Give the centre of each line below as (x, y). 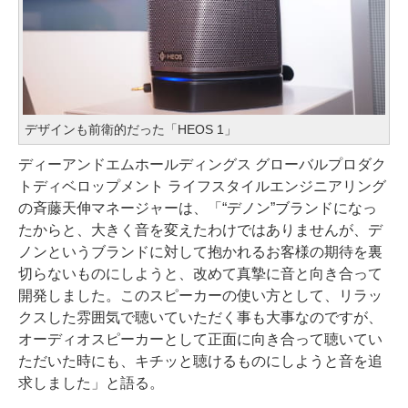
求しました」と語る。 (91, 383)
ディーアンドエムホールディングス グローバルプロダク (202, 165)
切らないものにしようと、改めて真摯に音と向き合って (200, 274)
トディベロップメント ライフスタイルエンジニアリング (202, 187)
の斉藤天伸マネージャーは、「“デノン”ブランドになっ (198, 209)
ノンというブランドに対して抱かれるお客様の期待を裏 (200, 252)
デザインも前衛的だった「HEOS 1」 (131, 130)
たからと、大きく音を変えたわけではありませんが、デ (200, 230)
